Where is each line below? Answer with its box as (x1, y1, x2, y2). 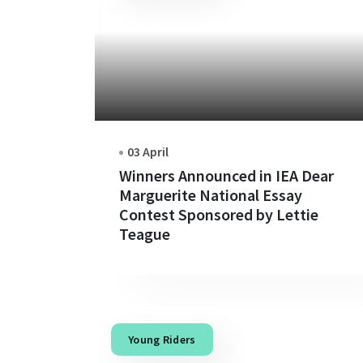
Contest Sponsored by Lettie (119, 203, 318, 224)
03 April (127, 143, 169, 160)
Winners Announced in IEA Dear (119, 164, 334, 186)
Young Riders (128, 331, 196, 347)
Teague (119, 223, 170, 244)
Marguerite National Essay (119, 184, 302, 205)
